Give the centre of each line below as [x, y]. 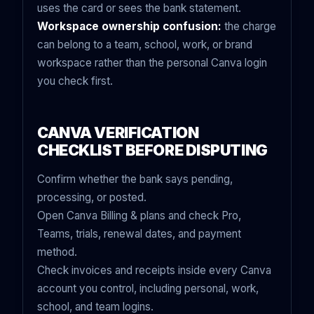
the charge [249, 27]
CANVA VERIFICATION [118, 133]
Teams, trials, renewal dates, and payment [139, 234]
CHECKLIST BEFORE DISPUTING [152, 150]
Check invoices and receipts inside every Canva [154, 271]
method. [57, 252]
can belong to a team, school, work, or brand [145, 45]
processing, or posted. [92, 198]
